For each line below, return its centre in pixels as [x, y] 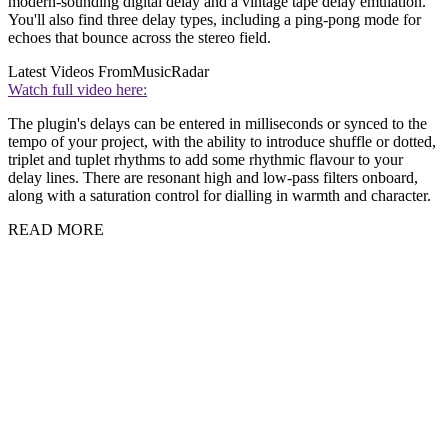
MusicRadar [170, 72]
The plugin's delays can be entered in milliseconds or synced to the [217, 124]
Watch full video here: [77, 90]
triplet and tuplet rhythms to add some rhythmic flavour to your [205, 160]
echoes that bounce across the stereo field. [141, 38]
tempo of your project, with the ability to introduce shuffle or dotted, [222, 142]
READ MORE [56, 230]
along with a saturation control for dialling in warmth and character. [219, 196]
